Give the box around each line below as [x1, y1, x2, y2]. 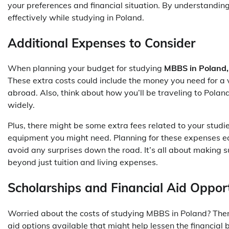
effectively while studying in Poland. [8, 12, 144, 22]
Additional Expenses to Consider [8, 35, 195, 51]
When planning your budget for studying [8, 63, 164, 74]
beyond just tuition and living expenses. [8, 157, 158, 168]
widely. [8, 100, 37, 110]
